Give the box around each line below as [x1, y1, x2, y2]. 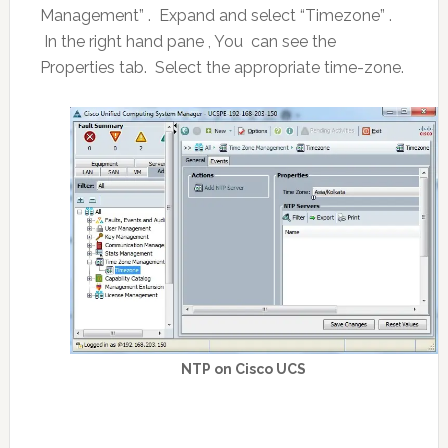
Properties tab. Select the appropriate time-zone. [39, 58, 404, 77]
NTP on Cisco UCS [181, 361, 307, 378]
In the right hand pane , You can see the [39, 32, 336, 51]
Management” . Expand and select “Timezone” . [39, 6, 392, 25]
